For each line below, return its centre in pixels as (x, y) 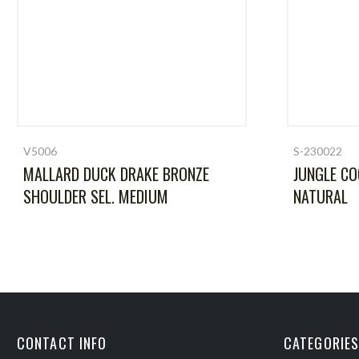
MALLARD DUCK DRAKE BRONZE (116, 174)
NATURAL (320, 196)
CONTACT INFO (62, 343)
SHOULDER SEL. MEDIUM (96, 196)
